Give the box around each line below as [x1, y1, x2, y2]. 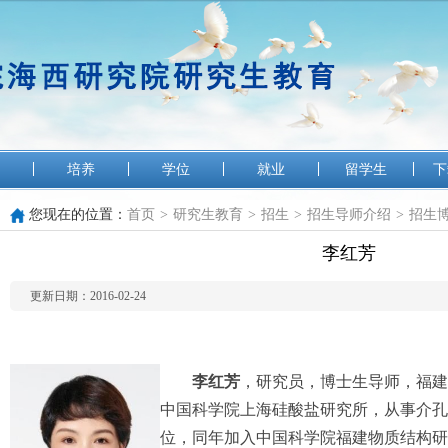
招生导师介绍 [307, 207, 391, 222]
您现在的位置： [29, 207, 127, 222]
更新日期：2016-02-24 [30, 289, 152, 303]
